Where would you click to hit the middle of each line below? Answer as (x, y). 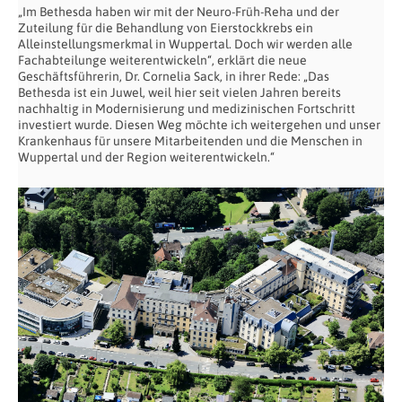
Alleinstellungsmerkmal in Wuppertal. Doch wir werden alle (185, 44)
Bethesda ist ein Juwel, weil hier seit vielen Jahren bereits (179, 93)
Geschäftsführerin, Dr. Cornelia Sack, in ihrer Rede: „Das (174, 77)
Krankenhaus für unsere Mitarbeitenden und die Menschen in (190, 141)
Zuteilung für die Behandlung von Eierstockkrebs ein (166, 28)
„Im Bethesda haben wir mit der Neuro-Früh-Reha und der (179, 12)
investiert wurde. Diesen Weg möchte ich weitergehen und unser (199, 125)
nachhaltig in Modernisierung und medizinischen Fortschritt (187, 109)
